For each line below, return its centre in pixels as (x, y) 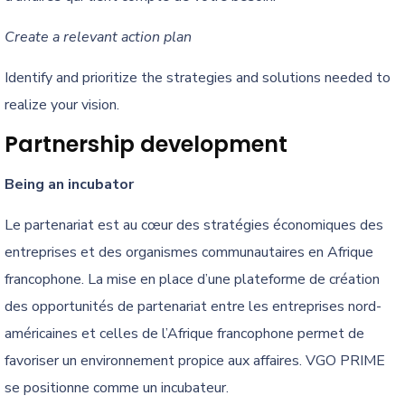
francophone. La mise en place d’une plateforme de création (192, 280)
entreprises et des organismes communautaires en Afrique (189, 253)
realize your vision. (62, 105)
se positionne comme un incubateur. (117, 388)
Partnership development (146, 145)
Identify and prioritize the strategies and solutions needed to (198, 78)
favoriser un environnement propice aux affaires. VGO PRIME (195, 361)
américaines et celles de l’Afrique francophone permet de (184, 334)
